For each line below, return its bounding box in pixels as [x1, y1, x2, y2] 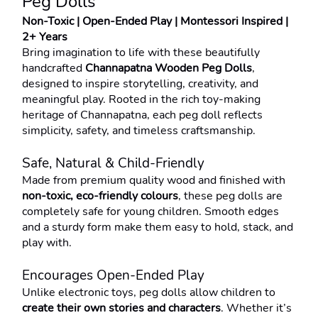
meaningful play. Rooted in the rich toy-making [22, 92, 261, 107]
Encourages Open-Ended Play [22, 266, 204, 285]
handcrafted [22, 60, 85, 76]
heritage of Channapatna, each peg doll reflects [22, 107, 263, 123]
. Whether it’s [221, 300, 292, 316]
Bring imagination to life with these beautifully [22, 45, 260, 60]
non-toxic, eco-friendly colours [22, 188, 178, 204]
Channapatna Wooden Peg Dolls [85, 60, 252, 76]
